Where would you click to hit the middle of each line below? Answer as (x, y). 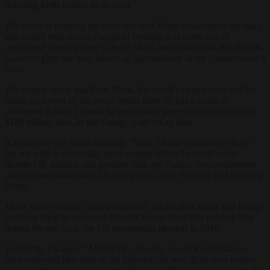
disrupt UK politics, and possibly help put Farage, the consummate (131, 164)
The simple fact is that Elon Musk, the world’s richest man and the (130, 89)
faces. (16, 69)
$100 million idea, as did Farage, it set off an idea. (99, 122)
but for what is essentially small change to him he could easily (122, 153)
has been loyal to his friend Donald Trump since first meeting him (129, 217)
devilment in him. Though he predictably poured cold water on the (131, 111)
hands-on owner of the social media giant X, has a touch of (117, 100)
